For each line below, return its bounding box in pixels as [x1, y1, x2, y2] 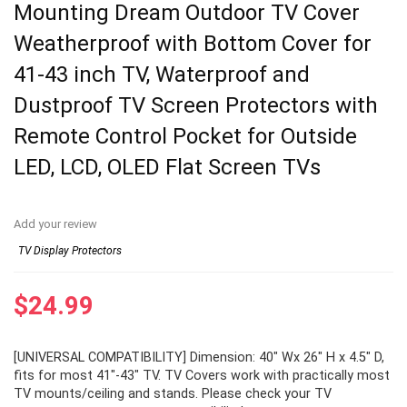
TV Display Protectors [18, 244, 122, 258]
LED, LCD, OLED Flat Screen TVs [14, 154, 321, 181]
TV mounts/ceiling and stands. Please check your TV [14, 386, 332, 402]
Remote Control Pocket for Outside [14, 124, 357, 150]
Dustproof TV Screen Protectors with [14, 93, 378, 119]
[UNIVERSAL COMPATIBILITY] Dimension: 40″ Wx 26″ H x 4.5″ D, [14, 350, 384, 366]
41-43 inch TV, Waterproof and [14, 62, 310, 88]
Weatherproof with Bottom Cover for [14, 31, 372, 57]
